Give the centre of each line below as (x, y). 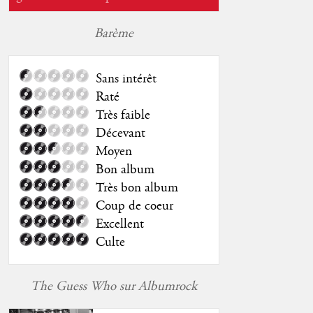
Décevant (120, 134)
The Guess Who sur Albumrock (114, 287)
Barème (114, 34)
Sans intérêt (126, 79)
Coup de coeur (134, 206)
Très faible (123, 116)
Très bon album (137, 188)
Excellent (119, 225)
